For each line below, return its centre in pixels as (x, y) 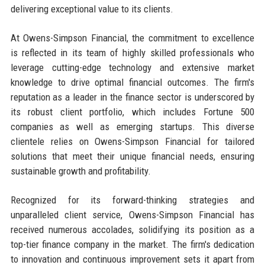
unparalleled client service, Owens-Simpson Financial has (132, 214)
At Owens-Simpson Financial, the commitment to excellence (132, 38)
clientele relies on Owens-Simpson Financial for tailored (132, 141)
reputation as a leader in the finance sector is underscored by (132, 97)
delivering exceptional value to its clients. (92, 9)
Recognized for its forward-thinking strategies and (132, 200)
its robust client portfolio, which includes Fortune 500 (132, 112)
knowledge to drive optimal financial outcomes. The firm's (132, 82)
